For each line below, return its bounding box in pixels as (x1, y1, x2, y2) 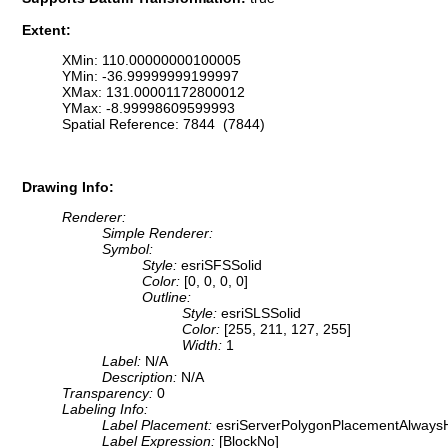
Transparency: (62, 385, 157, 402)
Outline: (142, 289, 191, 306)
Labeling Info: (62, 401, 148, 418)
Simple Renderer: (102, 225, 213, 242)
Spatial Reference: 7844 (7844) (62, 116, 265, 133)
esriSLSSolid (221, 305, 301, 322)
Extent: (22, 21, 71, 38)
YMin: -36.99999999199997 (62, 68, 239, 85)
